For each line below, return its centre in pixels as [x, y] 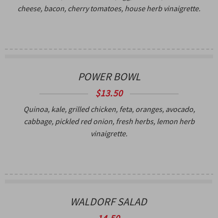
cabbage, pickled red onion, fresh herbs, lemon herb [109, 121]
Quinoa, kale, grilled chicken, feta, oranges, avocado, [109, 109]
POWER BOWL [109, 76]
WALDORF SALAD [109, 201]
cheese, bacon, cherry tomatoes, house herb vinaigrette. [109, 8]
